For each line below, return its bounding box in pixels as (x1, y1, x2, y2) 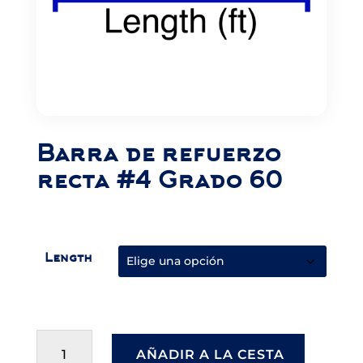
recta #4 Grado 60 (36, 166, 283, 194)
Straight (35, 330, 96, 346)
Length (44, 250, 92, 266)
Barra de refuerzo (36, 139, 281, 168)
